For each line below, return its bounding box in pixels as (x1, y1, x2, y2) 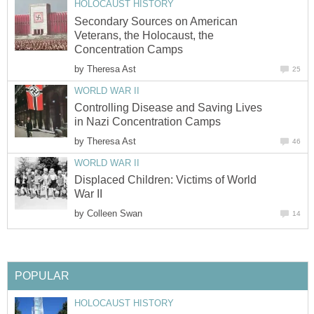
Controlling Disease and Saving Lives (74, 101, 262, 114)
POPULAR (15, 270, 69, 282)
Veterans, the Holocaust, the (74, 29, 214, 41)
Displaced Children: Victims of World (74, 174, 257, 186)
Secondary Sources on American (74, 15, 238, 27)
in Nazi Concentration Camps (74, 115, 221, 128)
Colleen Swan (87, 208, 142, 219)
